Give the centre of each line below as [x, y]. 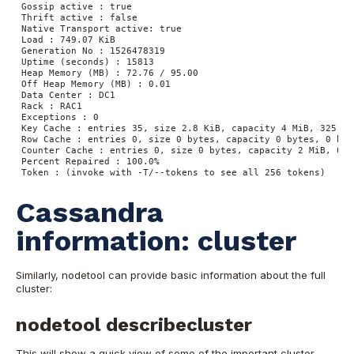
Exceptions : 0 [60, 117]
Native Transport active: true [102, 29]
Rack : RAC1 [52, 106]
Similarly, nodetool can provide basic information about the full [171, 275]
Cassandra [90, 213]
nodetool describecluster [134, 325]
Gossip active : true [77, 7]
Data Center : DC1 [68, 95]
